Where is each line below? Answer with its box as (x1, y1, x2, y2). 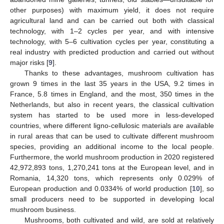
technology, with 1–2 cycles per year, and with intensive (10, 26, 214, 35)
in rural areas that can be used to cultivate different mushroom (10, 131, 214, 140)
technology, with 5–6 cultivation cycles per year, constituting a (10, 37, 214, 45)
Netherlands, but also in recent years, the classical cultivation (10, 100, 214, 108)
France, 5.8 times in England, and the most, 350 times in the (10, 89, 214, 98)
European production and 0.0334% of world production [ (10, 184, 192, 192)
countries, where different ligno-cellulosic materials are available (10, 121, 214, 129)
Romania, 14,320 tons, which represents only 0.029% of (10, 173, 214, 182)
